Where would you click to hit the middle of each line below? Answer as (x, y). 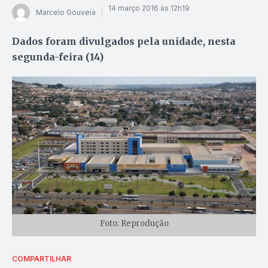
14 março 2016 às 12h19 (149, 8)
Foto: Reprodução (134, 223)
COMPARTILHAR (42, 258)
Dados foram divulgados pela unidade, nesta (124, 41)
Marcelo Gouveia (66, 13)
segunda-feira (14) (58, 57)
